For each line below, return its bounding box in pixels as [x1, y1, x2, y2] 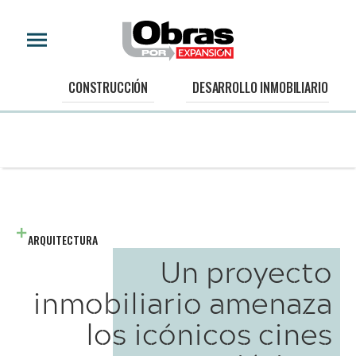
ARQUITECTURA [28, 231, 98, 248]
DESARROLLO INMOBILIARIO [192, 78, 328, 98]
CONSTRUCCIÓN [68, 78, 149, 98]
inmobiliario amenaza [33, 280, 332, 325]
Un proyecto [161, 249, 332, 294]
